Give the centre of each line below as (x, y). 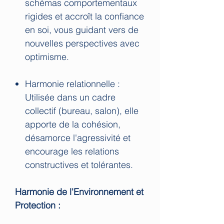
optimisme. (47, 56)
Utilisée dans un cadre (70, 97)
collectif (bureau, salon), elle (82, 110)
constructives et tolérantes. (79, 164)
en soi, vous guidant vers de (82, 29)
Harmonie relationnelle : (72, 83)
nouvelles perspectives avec (82, 43)
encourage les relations (72, 151)
